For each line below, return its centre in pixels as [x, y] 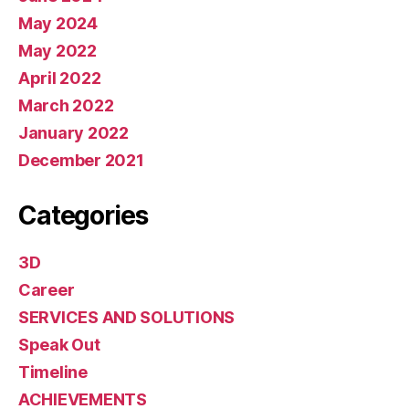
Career [47, 290]
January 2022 [73, 133]
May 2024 [58, 24]
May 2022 [58, 51]
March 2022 [66, 106]
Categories [83, 216]
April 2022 [60, 79]
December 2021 [81, 161]
